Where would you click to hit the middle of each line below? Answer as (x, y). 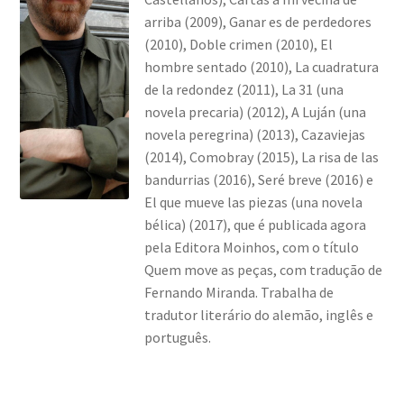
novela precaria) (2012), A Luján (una (255, 111)
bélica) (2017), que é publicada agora (255, 224)
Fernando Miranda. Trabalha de (239, 292)
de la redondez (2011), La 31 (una (243, 89)
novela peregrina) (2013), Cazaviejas (254, 134)
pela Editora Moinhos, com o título (251, 247)
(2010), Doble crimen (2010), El (238, 44)
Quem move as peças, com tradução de (263, 269)
